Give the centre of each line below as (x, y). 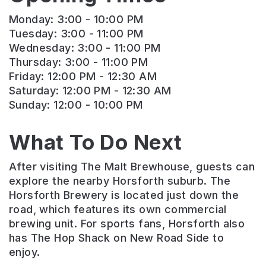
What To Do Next (96, 142)
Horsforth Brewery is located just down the (124, 195)
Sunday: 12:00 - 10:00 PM (76, 105)
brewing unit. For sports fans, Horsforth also (127, 224)
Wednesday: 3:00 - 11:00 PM (85, 48)
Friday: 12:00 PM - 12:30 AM (83, 77)
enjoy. (25, 252)
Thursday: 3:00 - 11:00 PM (79, 62)
